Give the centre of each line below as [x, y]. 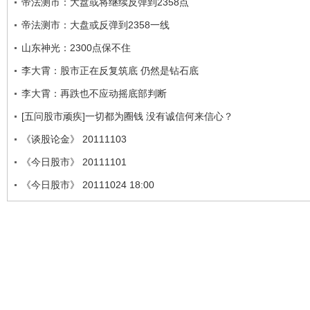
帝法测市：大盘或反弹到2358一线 [95, 25]
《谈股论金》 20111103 [74, 139]
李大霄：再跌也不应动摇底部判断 [94, 93]
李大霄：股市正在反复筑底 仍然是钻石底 [110, 70]
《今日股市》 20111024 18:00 [88, 184]
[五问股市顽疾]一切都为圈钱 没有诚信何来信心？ [127, 116]
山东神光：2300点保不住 [76, 47]
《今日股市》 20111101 [74, 162]
